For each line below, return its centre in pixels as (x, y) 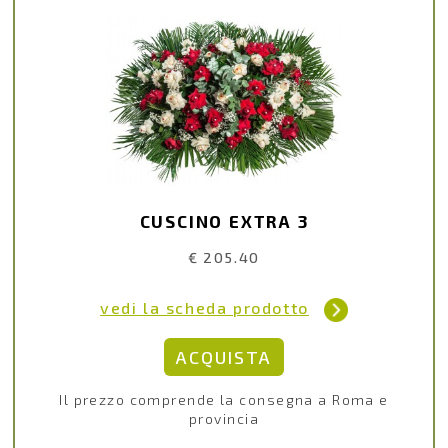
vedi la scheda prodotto (204, 307)
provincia (224, 418)
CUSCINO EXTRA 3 (224, 221)
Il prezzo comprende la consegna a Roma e (224, 399)
